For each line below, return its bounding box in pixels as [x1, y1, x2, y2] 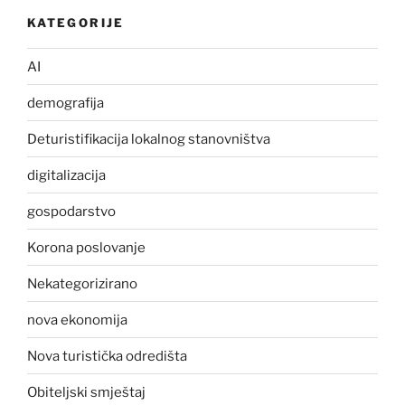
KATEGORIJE [27, 14, 125, 30]
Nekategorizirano [27, 275, 137, 292]
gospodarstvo [27, 202, 116, 220]
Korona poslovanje [27, 239, 146, 256]
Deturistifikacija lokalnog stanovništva [27, 130, 270, 147]
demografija [27, 94, 104, 111]
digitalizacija [27, 166, 106, 184]
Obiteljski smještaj [27, 383, 146, 400]
